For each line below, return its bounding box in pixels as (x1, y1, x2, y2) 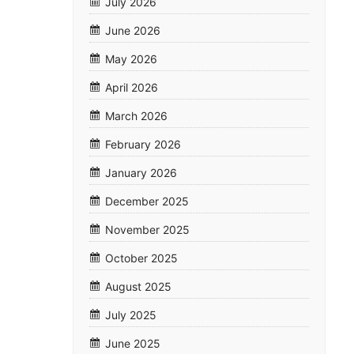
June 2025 (105, 337, 160, 351)
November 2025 (105, 223, 190, 237)
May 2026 (105, 52, 157, 66)
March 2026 (105, 109, 168, 123)
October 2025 (105, 251, 178, 265)
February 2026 (105, 137, 181, 152)
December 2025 (105, 194, 189, 209)
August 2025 (105, 280, 171, 294)
